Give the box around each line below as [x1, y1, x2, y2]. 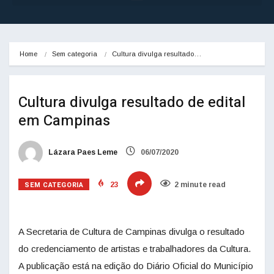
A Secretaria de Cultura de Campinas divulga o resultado [18, 226, 245, 237]
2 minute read [174, 180, 226, 190]
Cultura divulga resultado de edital [18, 92, 245, 114]
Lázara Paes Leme [46, 148, 117, 157]
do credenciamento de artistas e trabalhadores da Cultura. [18, 243, 251, 254]
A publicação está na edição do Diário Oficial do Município [18, 261, 253, 272]
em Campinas [18, 110, 110, 132]
